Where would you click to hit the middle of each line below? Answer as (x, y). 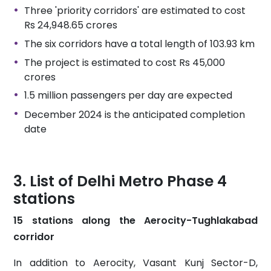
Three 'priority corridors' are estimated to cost (135, 11)
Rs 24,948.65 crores (70, 25)
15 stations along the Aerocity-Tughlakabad (135, 220)
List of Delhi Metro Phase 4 (128, 181)
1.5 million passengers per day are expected (128, 96)
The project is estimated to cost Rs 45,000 (124, 63)
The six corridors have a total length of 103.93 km (139, 44)
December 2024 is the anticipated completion (134, 114)
